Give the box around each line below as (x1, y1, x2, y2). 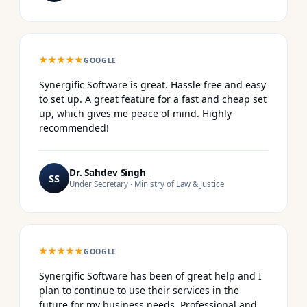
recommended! (39, 121, 109, 134)
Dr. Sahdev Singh (69, 166, 146, 179)
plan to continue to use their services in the (39, 283, 239, 297)
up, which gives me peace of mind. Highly (39, 106, 232, 120)
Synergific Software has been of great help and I (39, 269, 262, 282)
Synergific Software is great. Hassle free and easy (39, 77, 266, 91)
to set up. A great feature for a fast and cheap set (39, 92, 267, 106)
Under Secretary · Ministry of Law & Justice (69, 178, 224, 189)
